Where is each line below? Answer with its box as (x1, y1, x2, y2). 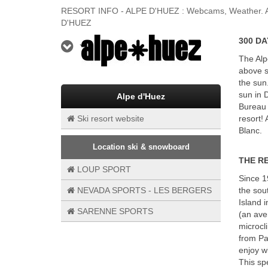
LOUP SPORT (75, 165, 131, 174)
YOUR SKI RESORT (80, 42, 179, 54)
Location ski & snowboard (92, 142, 190, 151)
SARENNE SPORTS (75, 206, 153, 216)
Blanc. (239, 126, 262, 135)
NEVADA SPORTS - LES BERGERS (75, 185, 212, 195)
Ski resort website (75, 114, 144, 123)
